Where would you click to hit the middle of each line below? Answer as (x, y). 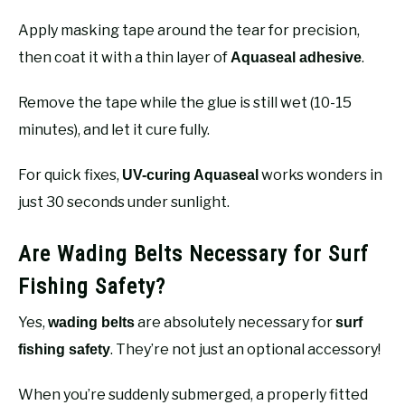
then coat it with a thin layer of (124, 57)
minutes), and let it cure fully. (114, 129)
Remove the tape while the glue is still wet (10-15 (185, 102)
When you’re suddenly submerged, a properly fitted (193, 394)
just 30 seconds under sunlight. (124, 202)
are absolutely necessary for (235, 322)
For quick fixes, (70, 174)
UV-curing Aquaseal (190, 174)
